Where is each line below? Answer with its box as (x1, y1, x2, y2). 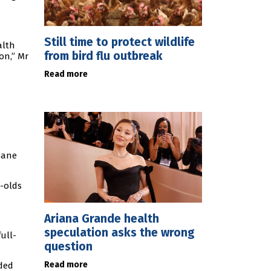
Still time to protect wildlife (44, 35, 195, 49)
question (44, 240, 93, 253)
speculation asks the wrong (44, 226, 195, 240)
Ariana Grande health (44, 212, 159, 226)
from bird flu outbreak (44, 49, 163, 63)
